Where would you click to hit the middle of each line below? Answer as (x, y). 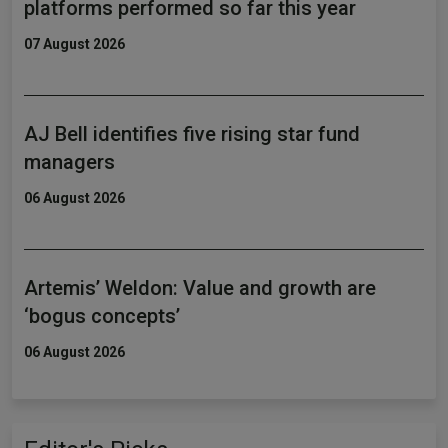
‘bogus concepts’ (102, 316)
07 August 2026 (74, 44)
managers (69, 162)
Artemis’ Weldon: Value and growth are (200, 288)
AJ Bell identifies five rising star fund (192, 134)
